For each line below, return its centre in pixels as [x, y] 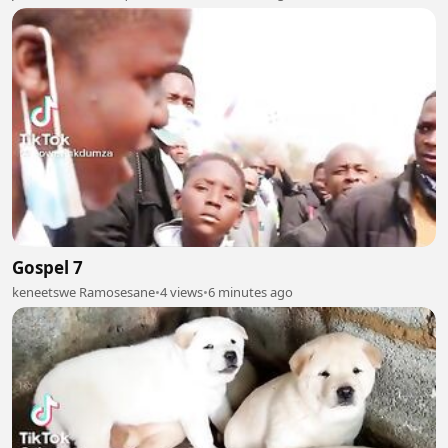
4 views [181, 291]
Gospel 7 [47, 267]
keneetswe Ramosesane [83, 291]
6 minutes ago [250, 291]
